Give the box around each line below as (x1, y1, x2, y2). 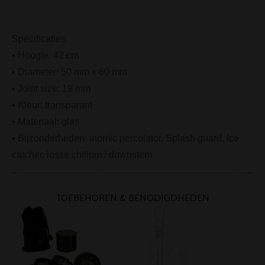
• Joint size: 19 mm (12, 83, 91, 93)
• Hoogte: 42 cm (12, 50, 79, 60)
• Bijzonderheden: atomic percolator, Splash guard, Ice (12, 132, 239, 143)
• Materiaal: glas (12, 116, 79, 127)
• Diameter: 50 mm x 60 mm (12, 66, 127, 77)
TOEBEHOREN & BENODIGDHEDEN (56, 191, 209, 203)
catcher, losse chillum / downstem (12, 149, 152, 160)
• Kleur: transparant (12, 99, 92, 110)
